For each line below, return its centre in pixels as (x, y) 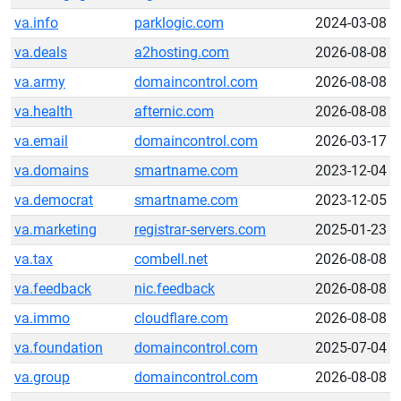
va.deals (41, 52)
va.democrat (54, 200)
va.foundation (59, 348)
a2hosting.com (182, 52)
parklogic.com (179, 23)
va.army (40, 82)
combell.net (171, 259)
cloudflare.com (181, 318)
